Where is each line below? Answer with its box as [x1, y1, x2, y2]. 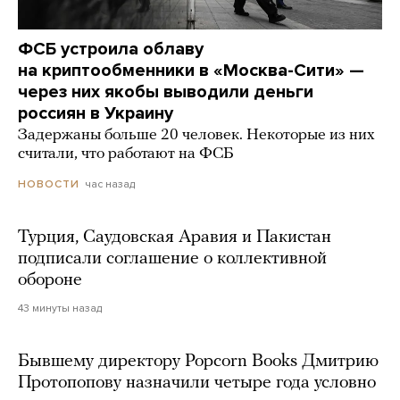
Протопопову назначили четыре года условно [18, 374, 376, 393]
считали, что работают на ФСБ [18, 145, 233, 162]
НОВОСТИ [18, 178, 79, 191]
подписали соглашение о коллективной [18, 250, 327, 269]
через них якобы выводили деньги [18, 80, 313, 103]
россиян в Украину [18, 102, 173, 124]
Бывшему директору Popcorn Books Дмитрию [18, 353, 379, 371]
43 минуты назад [18, 302, 102, 315]
